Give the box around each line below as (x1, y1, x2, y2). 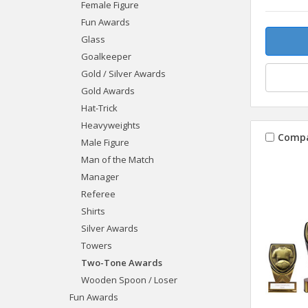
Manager (80, 170, 119, 183)
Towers (80, 239, 112, 252)
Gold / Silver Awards (80, 67, 166, 80)
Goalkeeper (80, 49, 131, 63)
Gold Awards (80, 84, 135, 97)
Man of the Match (80, 153, 154, 166)
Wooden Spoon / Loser (80, 273, 177, 286)
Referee (80, 187, 115, 200)
